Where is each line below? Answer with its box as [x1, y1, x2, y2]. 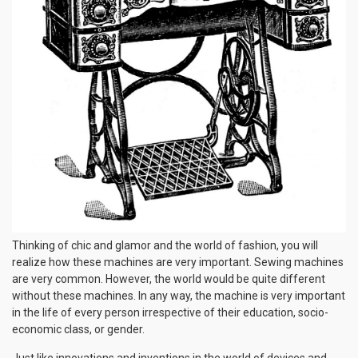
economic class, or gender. [12, 322, 145, 336]
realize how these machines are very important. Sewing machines [12, 255, 344, 268]
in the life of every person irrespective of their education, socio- [12, 305, 328, 319]
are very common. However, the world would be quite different [12, 272, 325, 285]
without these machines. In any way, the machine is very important [12, 288, 345, 302]
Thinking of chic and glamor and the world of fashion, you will [12, 238, 318, 252]
